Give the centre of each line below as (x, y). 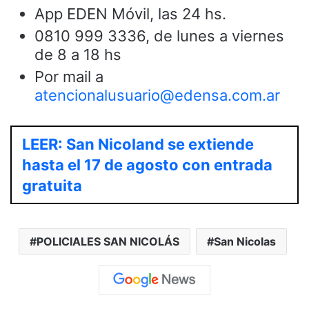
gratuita (52, 185)
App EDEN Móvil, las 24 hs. (130, 13)
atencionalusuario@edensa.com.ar (157, 95)
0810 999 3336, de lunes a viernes (159, 36)
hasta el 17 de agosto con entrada (147, 165)
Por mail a (69, 76)
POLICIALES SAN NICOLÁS (108, 241)
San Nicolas (245, 241)
